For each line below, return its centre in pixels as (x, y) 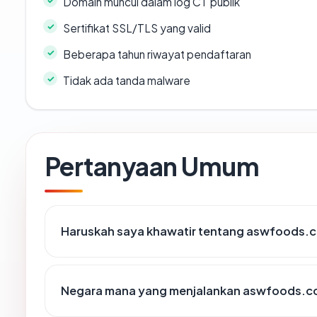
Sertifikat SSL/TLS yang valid (137, 28)
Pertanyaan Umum (152, 166)
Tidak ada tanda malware (127, 81)
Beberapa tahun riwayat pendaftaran (157, 54)
